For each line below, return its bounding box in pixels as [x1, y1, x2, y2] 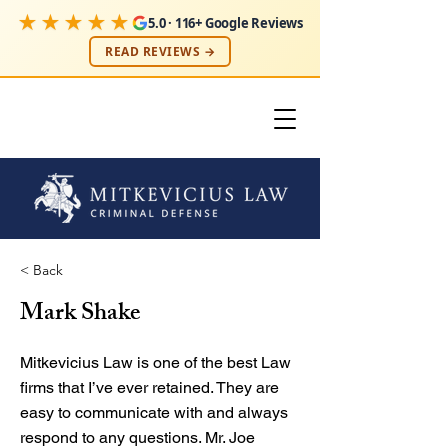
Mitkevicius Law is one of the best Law [20, 353, 291, 372]
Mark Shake [20, 294, 140, 336]
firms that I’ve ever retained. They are [20, 378, 279, 397]
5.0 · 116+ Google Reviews [148, 13, 303, 32]
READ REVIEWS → [105, 43, 215, 60]
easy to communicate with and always [20, 403, 288, 422]
